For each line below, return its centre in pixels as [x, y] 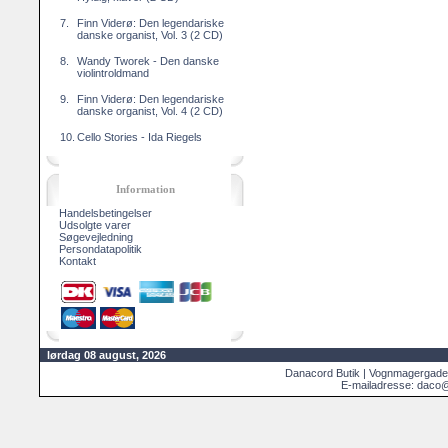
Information [145, 189]
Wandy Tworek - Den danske [148, 61]
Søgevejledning [96, 237]
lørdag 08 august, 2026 [106, 355]
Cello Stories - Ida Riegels [139, 137]
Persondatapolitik [100, 249]
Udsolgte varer [95, 225]
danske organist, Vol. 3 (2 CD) [150, 35]
